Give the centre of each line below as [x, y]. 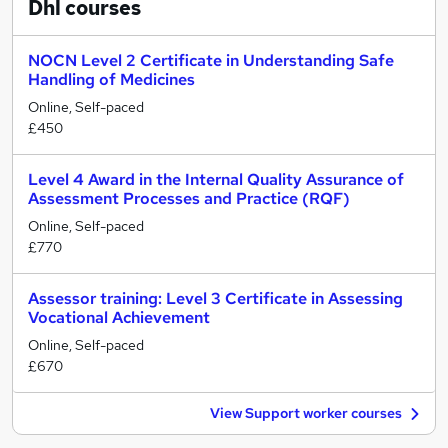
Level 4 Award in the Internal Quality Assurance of [216, 179]
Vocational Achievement [119, 317]
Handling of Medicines [111, 79]
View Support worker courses [306, 413]
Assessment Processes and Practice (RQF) [189, 198]
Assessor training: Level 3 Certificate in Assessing [215, 298]
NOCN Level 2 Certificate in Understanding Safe [211, 60]
